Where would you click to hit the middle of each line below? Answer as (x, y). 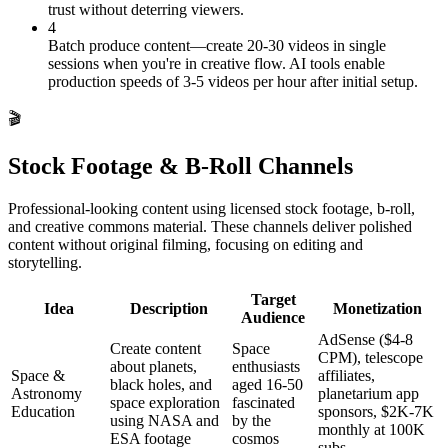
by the (251, 421)
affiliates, (346, 376)
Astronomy (46, 394)
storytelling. (45, 263)
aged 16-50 (267, 385)
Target (273, 300)
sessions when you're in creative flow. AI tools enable (216, 63)
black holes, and (161, 385)
